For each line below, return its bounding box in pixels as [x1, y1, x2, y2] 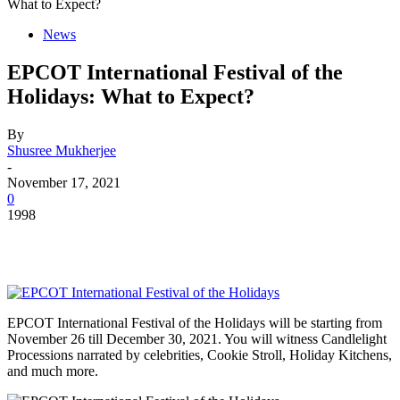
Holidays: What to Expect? [7, 84, 254, 108]
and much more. [7, 362, 98, 379]
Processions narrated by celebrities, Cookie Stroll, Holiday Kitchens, [7, 346, 392, 362]
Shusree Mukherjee [7, 142, 116, 158]
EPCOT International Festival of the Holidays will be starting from [7, 314, 382, 330]
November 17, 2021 [7, 174, 121, 190]
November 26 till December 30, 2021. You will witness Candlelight [7, 330, 387, 346]
